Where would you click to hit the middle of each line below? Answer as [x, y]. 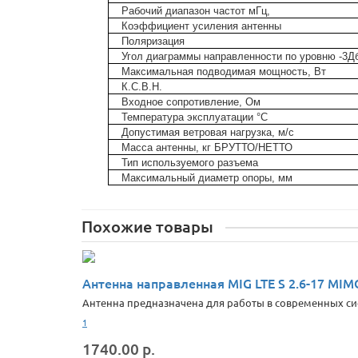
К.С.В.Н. [141, 87]
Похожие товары [147, 226]
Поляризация [153, 41]
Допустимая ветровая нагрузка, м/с [207, 132]
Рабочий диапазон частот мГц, [195, 11]
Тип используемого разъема [189, 163]
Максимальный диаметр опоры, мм [207, 178]
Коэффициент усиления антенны [201, 26]
